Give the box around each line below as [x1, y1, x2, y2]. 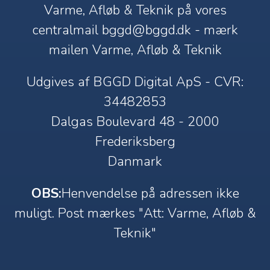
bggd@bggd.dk [101, 21, 191, 40]
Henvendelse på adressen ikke [61, 184, 239, 203]
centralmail [32, 21, 102, 40]
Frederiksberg [95, 133, 175, 151]
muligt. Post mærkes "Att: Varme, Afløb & [14, 204, 256, 223]
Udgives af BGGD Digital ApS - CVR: [27, 73, 243, 92]
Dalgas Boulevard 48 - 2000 [51, 113, 219, 131]
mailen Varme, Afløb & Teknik [48, 41, 222, 60]
